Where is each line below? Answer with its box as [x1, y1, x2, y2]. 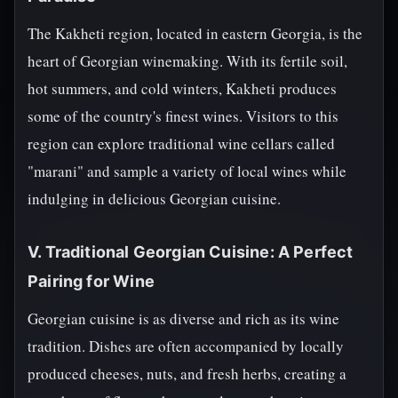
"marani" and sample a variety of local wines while [28, 161, 346, 181]
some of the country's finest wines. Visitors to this [28, 106, 338, 126]
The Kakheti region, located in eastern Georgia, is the [28, 23, 362, 44]
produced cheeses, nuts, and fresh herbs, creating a [28, 363, 346, 384]
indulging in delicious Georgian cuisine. [28, 188, 281, 209]
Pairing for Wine [28, 272, 155, 291]
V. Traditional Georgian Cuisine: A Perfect [28, 243, 354, 261]
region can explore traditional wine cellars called [28, 133, 335, 154]
